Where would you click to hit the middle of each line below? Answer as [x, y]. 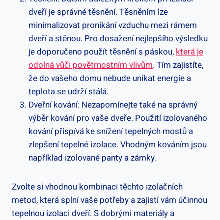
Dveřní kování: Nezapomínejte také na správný [113, 105]
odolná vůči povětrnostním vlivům [91, 65]
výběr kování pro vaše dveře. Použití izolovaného [118, 118]
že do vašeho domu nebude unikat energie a [110, 78]
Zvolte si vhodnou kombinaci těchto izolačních [97, 187]
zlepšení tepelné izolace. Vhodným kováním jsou [118, 144]
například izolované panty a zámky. [93, 158]
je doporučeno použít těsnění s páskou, [102, 52]
